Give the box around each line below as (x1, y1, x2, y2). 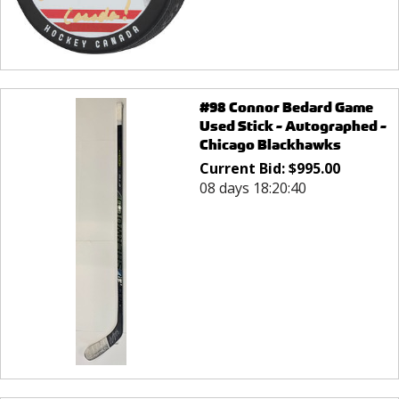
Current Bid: (199, 158, 289, 178)
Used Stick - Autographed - (199, 116, 387, 135)
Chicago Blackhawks (199, 134, 341, 154)
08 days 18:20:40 (199, 177, 306, 198)
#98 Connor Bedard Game (199, 97, 373, 117)
